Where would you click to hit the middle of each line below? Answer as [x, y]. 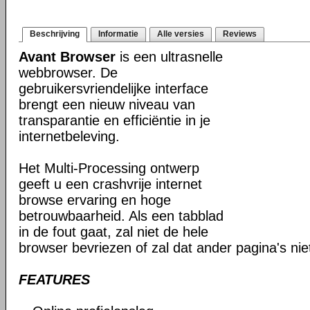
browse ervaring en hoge [95, 200]
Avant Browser [67, 57]
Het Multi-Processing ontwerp [109, 168]
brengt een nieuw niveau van [107, 104]
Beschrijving [55, 34]
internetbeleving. [69, 136]
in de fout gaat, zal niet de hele [113, 232]
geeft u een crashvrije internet [110, 184]
